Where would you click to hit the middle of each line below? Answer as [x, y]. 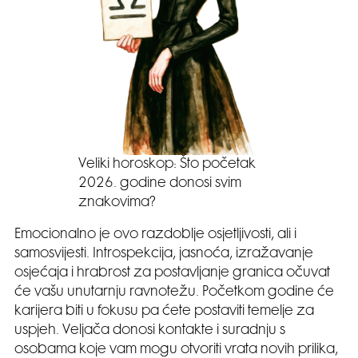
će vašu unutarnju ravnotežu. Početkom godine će [174, 292]
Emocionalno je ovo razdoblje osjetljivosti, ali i [155, 235]
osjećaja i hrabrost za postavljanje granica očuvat [172, 273]
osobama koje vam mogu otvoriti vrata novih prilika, [176, 350]
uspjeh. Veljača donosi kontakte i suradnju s [150, 330]
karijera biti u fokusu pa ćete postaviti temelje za [164, 311]
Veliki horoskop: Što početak [167, 164]
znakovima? [117, 203]
